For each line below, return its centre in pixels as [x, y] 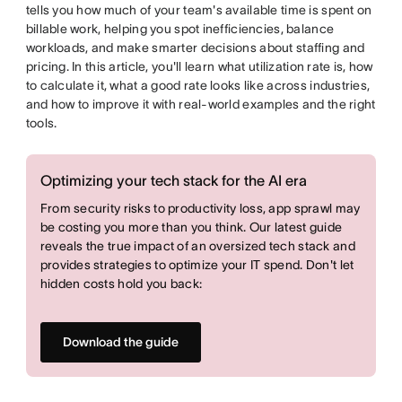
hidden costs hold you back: [121, 284]
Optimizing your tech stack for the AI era [173, 180]
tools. [41, 123]
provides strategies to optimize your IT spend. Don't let [197, 265]
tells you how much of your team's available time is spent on [199, 10]
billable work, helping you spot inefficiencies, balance [180, 29]
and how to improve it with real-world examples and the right [201, 104]
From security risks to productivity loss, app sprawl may [200, 208]
